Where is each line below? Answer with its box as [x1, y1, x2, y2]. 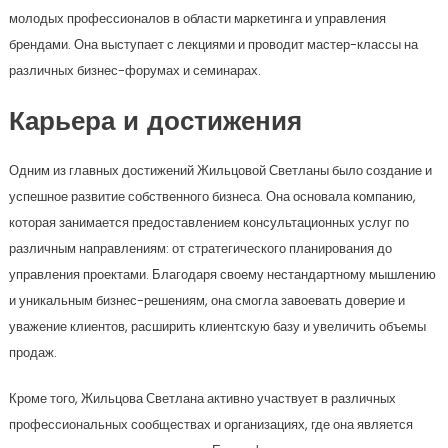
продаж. [8, 343, 57, 363]
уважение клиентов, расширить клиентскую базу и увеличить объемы [8, 317, 426, 337]
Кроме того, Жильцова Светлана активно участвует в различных [8, 389, 396, 409]
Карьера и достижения [8, 110, 302, 138]
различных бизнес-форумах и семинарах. [8, 61, 261, 81]
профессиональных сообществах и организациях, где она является [8, 415, 413, 435]
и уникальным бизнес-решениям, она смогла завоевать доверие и [8, 291, 405, 311]
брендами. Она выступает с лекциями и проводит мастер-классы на [8, 35, 418, 55]
